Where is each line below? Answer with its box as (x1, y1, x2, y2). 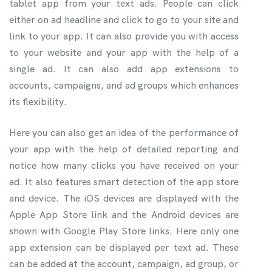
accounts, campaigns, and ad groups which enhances (9, 78, 239, 92)
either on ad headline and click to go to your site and (9, 13, 239, 26)
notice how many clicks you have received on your (9, 158, 239, 172)
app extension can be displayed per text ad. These (9, 240, 239, 254)
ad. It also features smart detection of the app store (9, 175, 239, 188)
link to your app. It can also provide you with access (9, 29, 239, 42)
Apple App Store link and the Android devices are (9, 208, 239, 221)
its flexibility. (9, 95, 67, 108)
